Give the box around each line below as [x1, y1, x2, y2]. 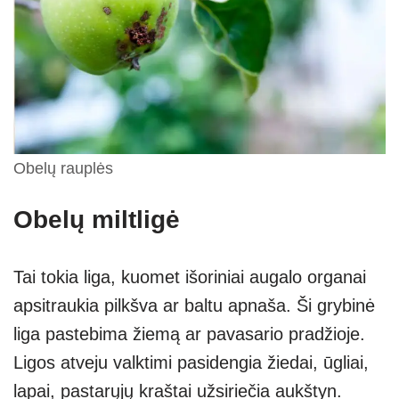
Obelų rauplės [13, 159, 113, 177]
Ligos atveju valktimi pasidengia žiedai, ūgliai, [13, 352, 369, 372]
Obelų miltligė [13, 205, 180, 233]
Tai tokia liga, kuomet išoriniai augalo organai [13, 266, 366, 287]
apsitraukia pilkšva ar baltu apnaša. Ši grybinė [13, 295, 375, 315]
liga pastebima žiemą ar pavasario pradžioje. [13, 323, 365, 344]
